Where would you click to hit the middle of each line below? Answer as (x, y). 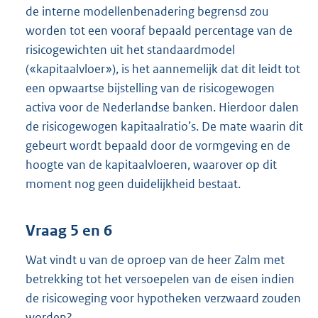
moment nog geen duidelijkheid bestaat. (133, 184)
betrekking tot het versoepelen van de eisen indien (160, 279)
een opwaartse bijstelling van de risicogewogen (150, 88)
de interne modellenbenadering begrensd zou (147, 12)
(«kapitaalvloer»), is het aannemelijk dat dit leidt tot (163, 69)
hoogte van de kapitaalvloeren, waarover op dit (151, 165)
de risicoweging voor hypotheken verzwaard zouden (163, 298)
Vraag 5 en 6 (69, 230)
